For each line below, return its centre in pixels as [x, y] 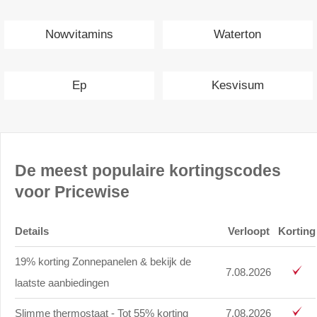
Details [32, 231]
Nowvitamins [79, 35]
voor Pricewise [72, 192]
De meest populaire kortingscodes [148, 171]
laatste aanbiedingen [62, 282]
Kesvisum [237, 86]
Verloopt [248, 231]
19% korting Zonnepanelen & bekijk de [103, 261]
